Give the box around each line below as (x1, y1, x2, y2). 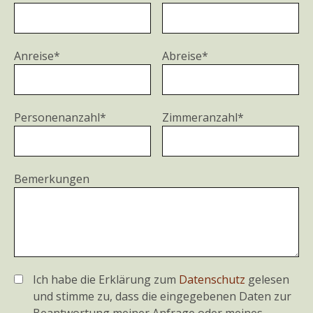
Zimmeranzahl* (162, 110, 245, 125)
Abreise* (162, 48, 209, 64)
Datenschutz (179, 272, 245, 287)
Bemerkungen (14, 171, 89, 187)
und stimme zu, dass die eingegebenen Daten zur (33, 289, 291, 304)
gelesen (245, 272, 289, 287)
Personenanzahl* (14, 110, 106, 125)
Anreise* (14, 48, 60, 64)
